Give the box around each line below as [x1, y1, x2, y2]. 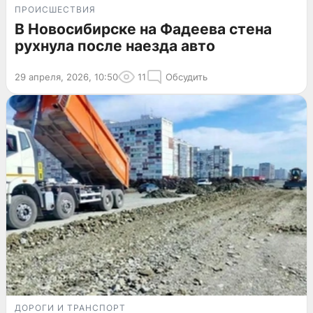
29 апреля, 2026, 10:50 [15, 71, 118, 83]
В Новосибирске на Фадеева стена [15, 20, 272, 38]
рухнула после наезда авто [15, 37, 215, 55]
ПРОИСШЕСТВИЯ [15, 4, 96, 15]
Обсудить [166, 71, 208, 83]
